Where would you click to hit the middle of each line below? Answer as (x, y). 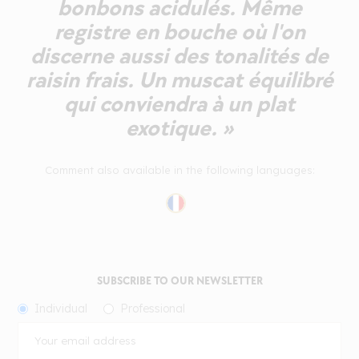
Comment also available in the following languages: (179, 169)
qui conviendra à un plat (179, 104)
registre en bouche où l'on (179, 32)
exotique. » (179, 128)
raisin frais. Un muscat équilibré (179, 80)
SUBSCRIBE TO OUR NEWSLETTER (179, 280)
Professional (153, 308)
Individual (61, 308)
